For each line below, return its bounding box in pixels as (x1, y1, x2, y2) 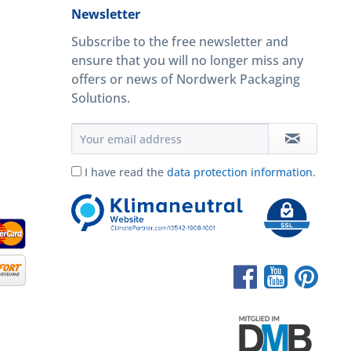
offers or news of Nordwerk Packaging (71, 71, 300, 88)
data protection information (167, 165, 313, 179)
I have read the (85, 165, 167, 179)
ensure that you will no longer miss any (71, 52, 303, 69)
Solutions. (71, 89, 130, 107)
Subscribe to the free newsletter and (71, 33, 288, 50)
